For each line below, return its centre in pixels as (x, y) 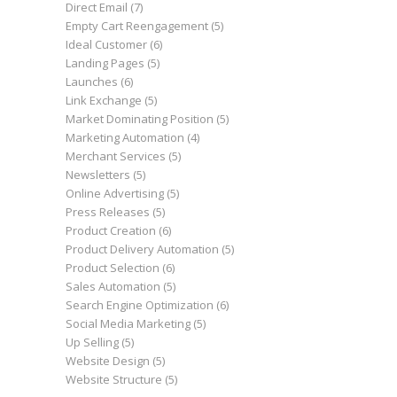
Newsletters (97, 175)
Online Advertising (114, 194)
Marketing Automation (125, 138)
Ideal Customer (106, 45)
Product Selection (112, 268)
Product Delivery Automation (142, 249)
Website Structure (113, 380)
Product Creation (110, 231)
